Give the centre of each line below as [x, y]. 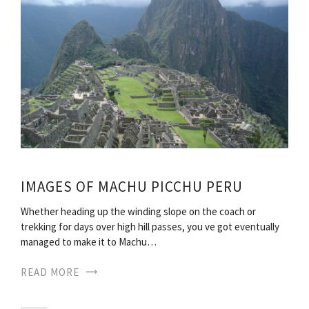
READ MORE [50, 272]
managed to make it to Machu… [89, 242]
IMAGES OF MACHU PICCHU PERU [132, 187]
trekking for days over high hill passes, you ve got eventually [150, 227]
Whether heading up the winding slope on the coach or [138, 212]
